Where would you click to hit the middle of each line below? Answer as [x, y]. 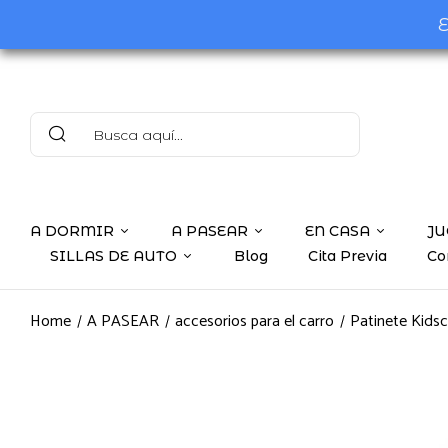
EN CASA [337, 231]
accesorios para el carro [254, 322]
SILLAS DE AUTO [113, 256]
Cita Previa [347, 256]
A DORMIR [72, 231]
